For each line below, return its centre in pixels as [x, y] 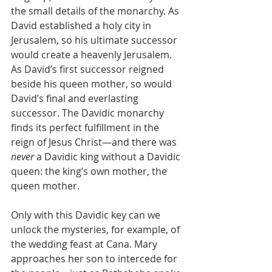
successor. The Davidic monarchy [89, 113]
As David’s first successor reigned [89, 69]
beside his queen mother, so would [93, 84]
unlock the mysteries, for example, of [97, 229]
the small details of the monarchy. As [96, 11]
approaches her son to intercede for [95, 259]
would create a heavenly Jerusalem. [93, 55]
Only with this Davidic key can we [87, 215]
